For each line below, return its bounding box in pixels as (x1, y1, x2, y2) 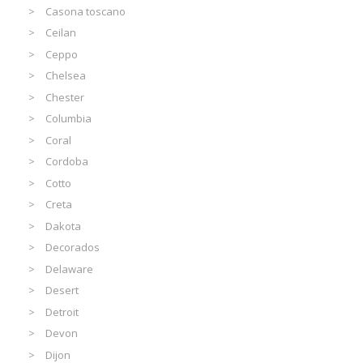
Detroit (45, 304, 79, 319)
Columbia (45, 111, 92, 126)
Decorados (45, 240, 100, 255)
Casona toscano (45, 3, 126, 19)
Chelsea (45, 68, 87, 83)
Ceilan (45, 25, 77, 41)
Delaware (45, 261, 94, 276)
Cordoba (45, 154, 89, 169)
